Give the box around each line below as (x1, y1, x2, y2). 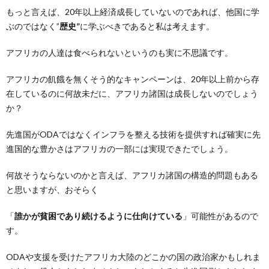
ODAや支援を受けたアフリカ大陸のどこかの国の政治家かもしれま (6, 252, 261, 262)
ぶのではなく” (6, 21, 59, 31)
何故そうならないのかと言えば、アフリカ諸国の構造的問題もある (6, 170, 258, 180)
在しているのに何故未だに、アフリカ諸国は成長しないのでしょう (6, 88, 258, 98)
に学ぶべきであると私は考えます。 (80, 21, 214, 31)
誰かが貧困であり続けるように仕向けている (14, 211, 183, 221)
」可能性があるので (183, 211, 258, 221)
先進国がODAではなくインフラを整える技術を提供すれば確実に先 (6, 129, 261, 139)
